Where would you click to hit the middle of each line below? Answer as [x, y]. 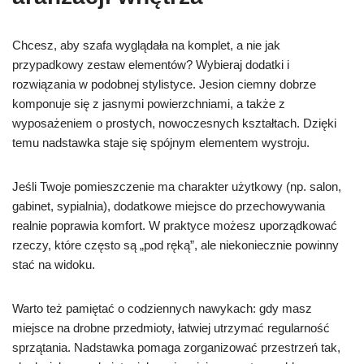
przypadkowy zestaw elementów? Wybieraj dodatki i [151, 65]
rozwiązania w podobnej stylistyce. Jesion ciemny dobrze [164, 84]
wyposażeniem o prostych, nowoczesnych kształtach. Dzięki [174, 123]
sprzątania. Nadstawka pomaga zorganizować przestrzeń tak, [176, 348]
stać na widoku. [54, 265]
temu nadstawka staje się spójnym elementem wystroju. [161, 143]
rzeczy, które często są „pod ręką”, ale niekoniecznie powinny [175, 245]
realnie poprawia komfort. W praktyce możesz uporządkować [175, 226]
